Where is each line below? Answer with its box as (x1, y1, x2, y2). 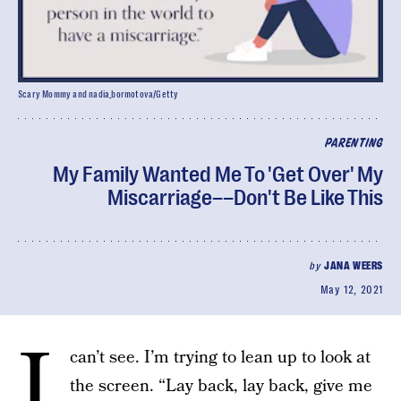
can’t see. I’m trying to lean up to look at (70, 346, 371, 370)
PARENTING (324, 138, 383, 149)
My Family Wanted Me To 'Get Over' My (53, 162, 383, 187)
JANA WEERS (324, 260, 383, 272)
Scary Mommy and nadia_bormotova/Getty (18, 90, 179, 99)
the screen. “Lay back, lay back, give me (70, 374, 372, 398)
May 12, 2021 (320, 284, 383, 296)
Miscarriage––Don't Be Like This (107, 185, 383, 210)
